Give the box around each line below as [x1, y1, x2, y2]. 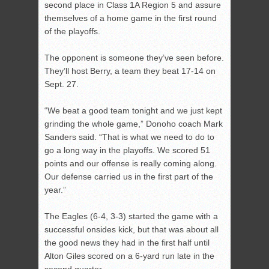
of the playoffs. [44, 26, 100, 37]
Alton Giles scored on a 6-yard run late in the [44, 251, 214, 261]
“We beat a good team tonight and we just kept [44, 106, 222, 116]
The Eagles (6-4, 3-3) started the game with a [44, 211, 218, 222]
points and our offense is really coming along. [44, 159, 217, 169]
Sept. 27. [44, 79, 79, 89]
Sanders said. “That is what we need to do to [44, 132, 214, 142]
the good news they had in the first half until [44, 238, 210, 248]
